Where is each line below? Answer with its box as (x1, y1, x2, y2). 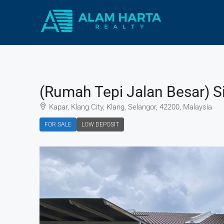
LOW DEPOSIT (81, 121, 119, 128)
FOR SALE (44, 121, 71, 128)
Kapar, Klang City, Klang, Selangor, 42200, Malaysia (49, 102, 212, 111)
